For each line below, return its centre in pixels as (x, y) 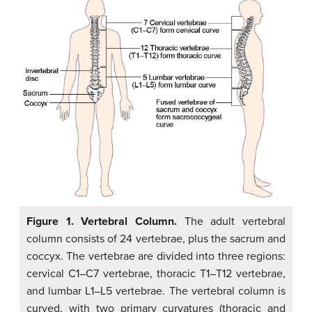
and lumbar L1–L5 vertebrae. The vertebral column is (156, 291)
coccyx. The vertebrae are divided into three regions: (156, 257)
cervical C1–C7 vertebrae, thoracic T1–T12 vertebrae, (156, 274)
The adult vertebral (231, 222)
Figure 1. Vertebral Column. (102, 222)
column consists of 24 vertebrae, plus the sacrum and (156, 239)
